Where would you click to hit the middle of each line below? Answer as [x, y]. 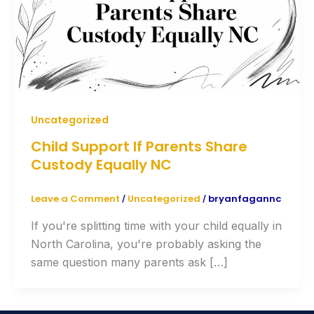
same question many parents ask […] [129, 262]
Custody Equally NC [101, 165]
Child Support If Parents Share [139, 147]
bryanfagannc [245, 199]
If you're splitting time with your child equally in [156, 225]
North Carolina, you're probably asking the [146, 244]
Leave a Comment [75, 199]
